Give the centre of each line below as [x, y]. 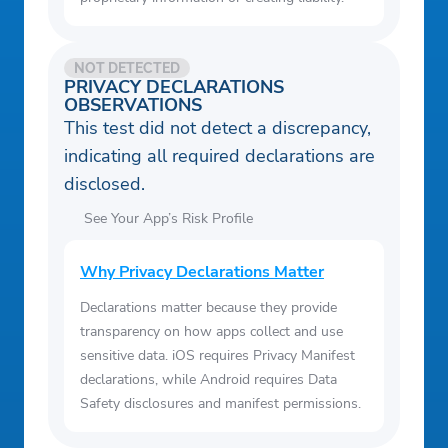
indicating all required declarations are [219, 156]
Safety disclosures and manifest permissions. [220, 404]
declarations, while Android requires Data [208, 380]
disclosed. [104, 184]
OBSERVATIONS [133, 105]
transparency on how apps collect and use [211, 332]
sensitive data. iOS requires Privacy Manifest [217, 356]
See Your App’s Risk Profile [168, 219]
